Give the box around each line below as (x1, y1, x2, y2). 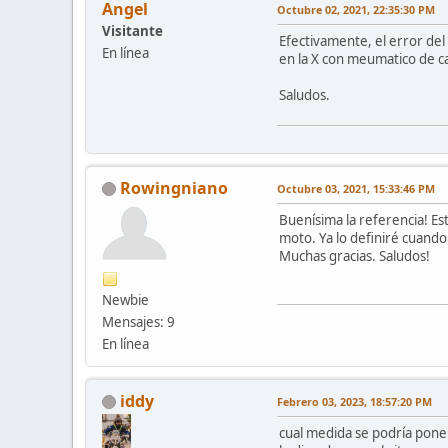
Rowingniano (120, 176, 228, 199)
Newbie (102, 290, 149, 309)
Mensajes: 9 (102, 312, 175, 331)
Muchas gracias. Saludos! (279, 246, 430, 265)
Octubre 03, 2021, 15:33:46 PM (277, 180, 435, 196)
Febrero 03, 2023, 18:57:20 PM (277, 393, 432, 409)
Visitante (102, 21, 163, 40)
